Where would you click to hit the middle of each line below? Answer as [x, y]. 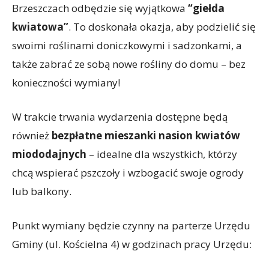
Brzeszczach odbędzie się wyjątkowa [100, 8]
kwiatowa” [40, 27]
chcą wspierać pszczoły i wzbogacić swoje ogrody [128, 173]
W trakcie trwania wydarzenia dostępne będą [120, 117]
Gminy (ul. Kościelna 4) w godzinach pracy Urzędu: [132, 244]
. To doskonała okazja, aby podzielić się [162, 27]
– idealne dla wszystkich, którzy [162, 154]
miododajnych [49, 154]
